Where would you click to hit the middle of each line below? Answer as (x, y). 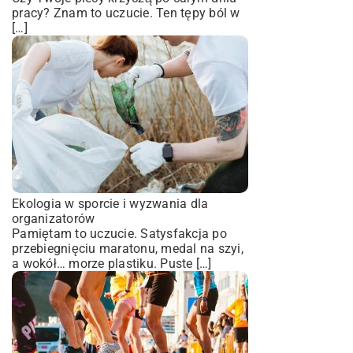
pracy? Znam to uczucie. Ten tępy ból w (126, 13)
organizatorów (54, 218)
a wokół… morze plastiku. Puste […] (112, 263)
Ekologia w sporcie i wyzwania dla (110, 203)
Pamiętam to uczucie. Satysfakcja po (119, 233)
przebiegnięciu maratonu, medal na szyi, (128, 248)
